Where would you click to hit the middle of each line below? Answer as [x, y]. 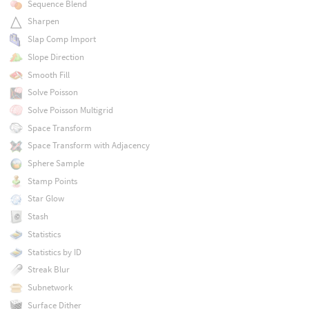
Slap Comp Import [61, 39]
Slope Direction [56, 57]
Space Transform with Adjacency [88, 146]
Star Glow [46, 199]
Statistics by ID [54, 252]
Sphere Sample [56, 163]
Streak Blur [48, 270]
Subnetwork [50, 287]
